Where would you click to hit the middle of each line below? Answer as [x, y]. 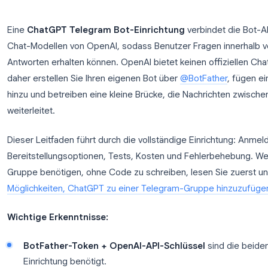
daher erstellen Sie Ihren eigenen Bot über [133, 146]
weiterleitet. [64, 182]
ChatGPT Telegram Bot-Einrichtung [147, 92]
